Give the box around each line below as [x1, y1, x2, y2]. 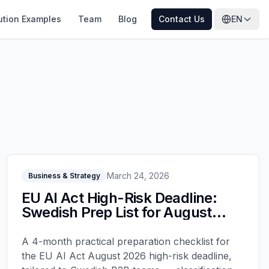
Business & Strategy [28, 171, 100, 180]
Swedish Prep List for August [21, 204, 212, 221]
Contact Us [159, 14, 205, 24]
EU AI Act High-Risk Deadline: [21, 189, 217, 207]
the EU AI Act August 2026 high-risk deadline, [21, 250, 232, 262]
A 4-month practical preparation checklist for [21, 235, 230, 247]
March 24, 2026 [106, 171, 169, 181]
